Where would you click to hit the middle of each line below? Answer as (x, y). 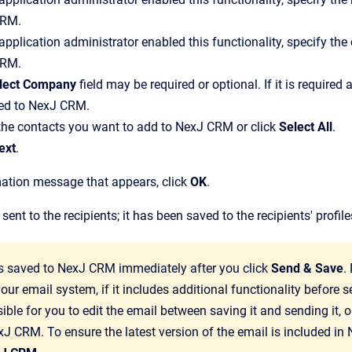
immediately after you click (193, 268)
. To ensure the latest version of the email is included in (194, 332)
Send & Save (307, 268)
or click (255, 127)
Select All (306, 127)
